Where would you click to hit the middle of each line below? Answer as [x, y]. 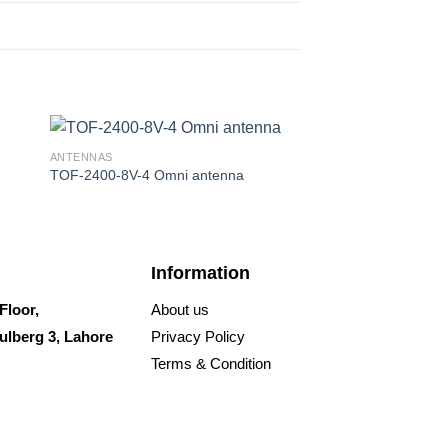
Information [200, 272]
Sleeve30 [345, 175]
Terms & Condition [211, 363]
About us [180, 309]
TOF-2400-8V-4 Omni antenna [146, 175]
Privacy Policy [198, 336]
